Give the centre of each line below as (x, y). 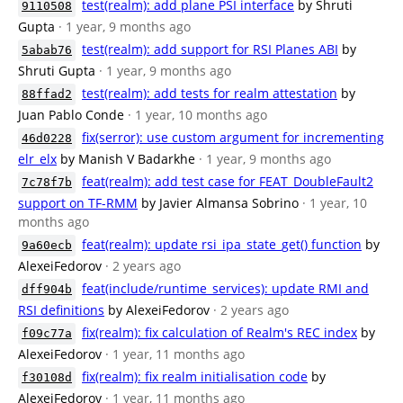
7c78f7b (47, 182)
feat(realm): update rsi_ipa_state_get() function (222, 244)
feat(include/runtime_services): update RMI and (225, 288)
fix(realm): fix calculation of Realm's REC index (219, 332)
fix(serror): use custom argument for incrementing (233, 137)
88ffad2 (47, 94)
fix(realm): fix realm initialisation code (195, 376)
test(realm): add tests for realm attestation (210, 93)
